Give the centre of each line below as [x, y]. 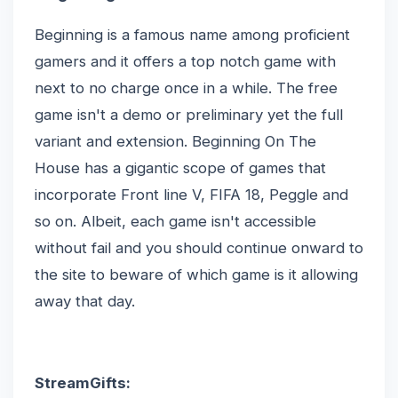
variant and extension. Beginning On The [175, 141]
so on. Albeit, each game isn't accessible [175, 221]
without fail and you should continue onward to [199, 248]
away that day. [85, 301]
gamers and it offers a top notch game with [185, 61]
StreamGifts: [83, 383]
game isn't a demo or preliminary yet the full [189, 115]
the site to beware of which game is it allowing [196, 275]
